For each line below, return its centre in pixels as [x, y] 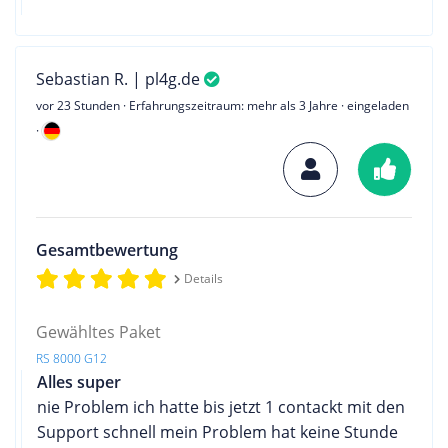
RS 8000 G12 [71, 358]
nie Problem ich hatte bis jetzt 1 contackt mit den [221, 406]
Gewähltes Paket [98, 331]
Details [203, 278]
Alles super [79, 381]
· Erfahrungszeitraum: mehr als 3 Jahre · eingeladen [264, 105]
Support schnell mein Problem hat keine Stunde [217, 431]
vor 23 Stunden [78, 105]
